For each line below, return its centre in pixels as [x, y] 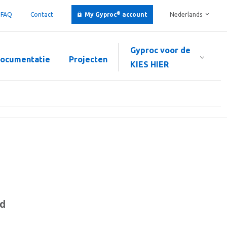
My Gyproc [101, 14]
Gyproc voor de [160, 50]
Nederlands [186, 14]
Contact [42, 14]
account [134, 14]
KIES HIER [149, 64]
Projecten [88, 59]
